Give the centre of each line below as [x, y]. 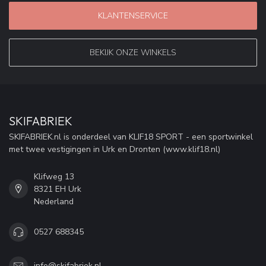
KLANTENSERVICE [133, 15]
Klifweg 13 [54, 176]
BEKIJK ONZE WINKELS [133, 52]
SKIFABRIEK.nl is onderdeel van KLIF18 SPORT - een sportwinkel [131, 137]
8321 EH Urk [58, 189]
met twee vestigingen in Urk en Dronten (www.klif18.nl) [115, 149]
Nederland [54, 201]
